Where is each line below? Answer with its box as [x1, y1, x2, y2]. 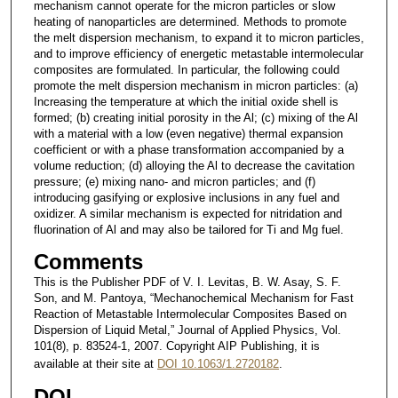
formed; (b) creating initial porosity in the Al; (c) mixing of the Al [33, 110, 358, 124]
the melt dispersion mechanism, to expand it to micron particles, [33, 30, 364, 44]
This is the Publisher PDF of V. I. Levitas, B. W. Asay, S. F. [33, 275, 341, 289]
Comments [33, 249, 143, 274]
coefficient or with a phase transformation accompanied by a [33, 142, 344, 156]
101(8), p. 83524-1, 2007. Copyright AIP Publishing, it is [33, 338, 320, 353]
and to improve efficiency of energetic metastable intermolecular [33, 46, 363, 60]
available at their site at [33, 356, 157, 370]
